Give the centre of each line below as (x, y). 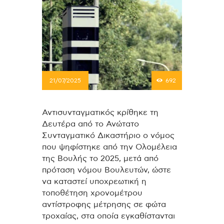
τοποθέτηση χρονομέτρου (92, 193)
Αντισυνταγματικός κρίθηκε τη (100, 112)
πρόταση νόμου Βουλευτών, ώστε (106, 170)
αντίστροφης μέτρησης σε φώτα (104, 204)
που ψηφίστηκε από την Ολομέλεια (109, 147)
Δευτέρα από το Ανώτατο (90, 124)
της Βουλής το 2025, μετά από (100, 158)
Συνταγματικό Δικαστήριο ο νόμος (108, 135)
